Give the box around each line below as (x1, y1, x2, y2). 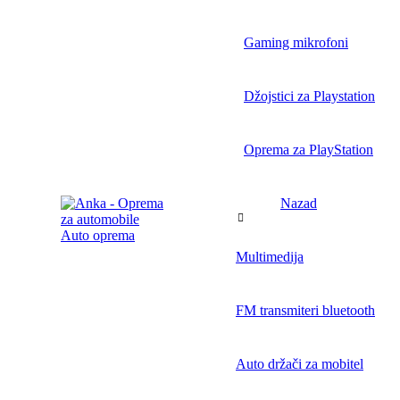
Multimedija (236, 248, 304, 264)
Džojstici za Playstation (244, 87, 375, 104)
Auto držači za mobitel (236, 355, 363, 371)
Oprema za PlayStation (244, 141, 373, 157)
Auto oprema (61, 227, 135, 243)
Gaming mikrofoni (244, 34, 348, 50)
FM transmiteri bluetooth (236, 302, 375, 318)
